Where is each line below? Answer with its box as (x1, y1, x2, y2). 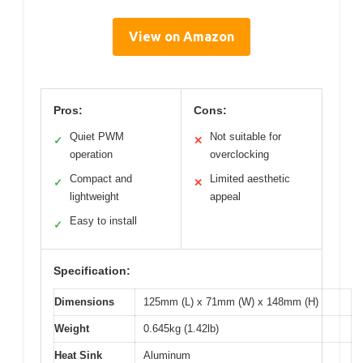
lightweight (70, 190, 119, 203)
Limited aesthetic (210, 172, 290, 185)
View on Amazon (129, 28, 234, 44)
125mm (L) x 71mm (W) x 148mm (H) (143, 295, 318, 308)
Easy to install (70, 214, 137, 227)
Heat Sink (54, 348, 102, 361)
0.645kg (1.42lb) (143, 322, 219, 335)
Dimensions (54, 295, 114, 308)
